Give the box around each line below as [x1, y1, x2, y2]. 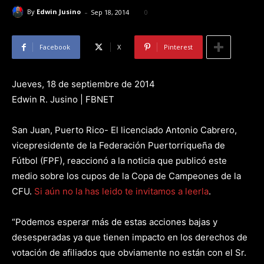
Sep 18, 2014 [91, 8, 129, 16]
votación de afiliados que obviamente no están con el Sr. [12, 247, 246, 258]
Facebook [39, 42, 70, 51]
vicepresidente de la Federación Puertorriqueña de [12, 140, 225, 151]
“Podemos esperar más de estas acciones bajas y [12, 216, 217, 227]
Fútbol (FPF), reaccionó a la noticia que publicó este [12, 155, 227, 166]
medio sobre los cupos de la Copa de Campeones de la [12, 170, 241, 181]
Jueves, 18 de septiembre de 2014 [12, 78, 155, 90]
